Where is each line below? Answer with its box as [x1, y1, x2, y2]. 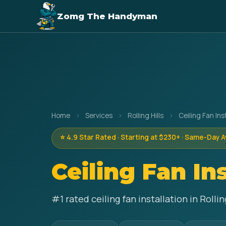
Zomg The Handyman [57, 11, 158, 21]
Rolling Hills [128, 111, 163, 120]
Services [85, 111, 112, 120]
